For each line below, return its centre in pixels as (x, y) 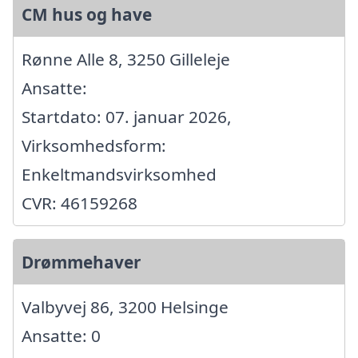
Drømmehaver (81, 262)
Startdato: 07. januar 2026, (127, 116)
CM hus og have (87, 14)
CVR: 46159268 (80, 203)
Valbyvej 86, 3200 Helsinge (125, 306)
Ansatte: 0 (61, 335)
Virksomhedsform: (94, 145)
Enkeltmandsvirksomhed (119, 174)
